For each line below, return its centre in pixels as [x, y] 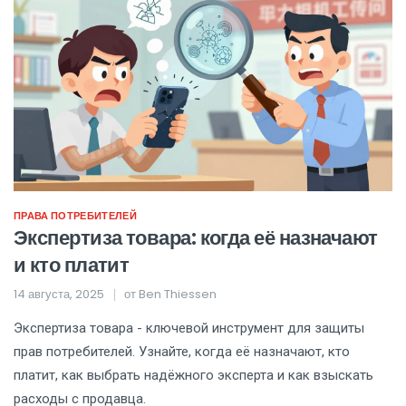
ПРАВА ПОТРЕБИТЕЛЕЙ [75, 215]
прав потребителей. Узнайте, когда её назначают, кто [182, 351]
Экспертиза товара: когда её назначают [196, 237]
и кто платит [72, 265]
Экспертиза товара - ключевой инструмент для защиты [189, 328]
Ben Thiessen [178, 294]
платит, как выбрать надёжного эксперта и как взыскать [193, 375]
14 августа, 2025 [59, 294]
